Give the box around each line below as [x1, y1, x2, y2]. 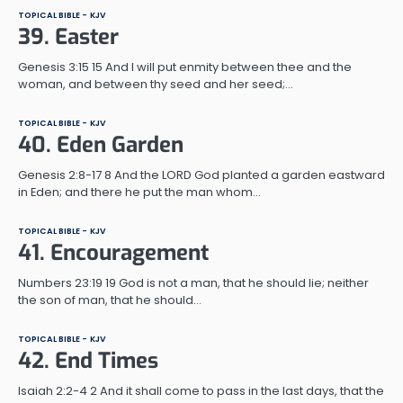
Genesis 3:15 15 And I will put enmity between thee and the [18, 58, 352, 76]
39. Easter [18, 22, 119, 51]
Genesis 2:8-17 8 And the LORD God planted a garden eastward [18, 166, 385, 184]
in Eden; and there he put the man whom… [18, 183, 261, 201]
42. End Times [18, 345, 158, 375]
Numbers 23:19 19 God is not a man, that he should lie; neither [18, 273, 369, 291]
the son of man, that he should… [18, 291, 201, 309]
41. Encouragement [18, 237, 209, 267]
